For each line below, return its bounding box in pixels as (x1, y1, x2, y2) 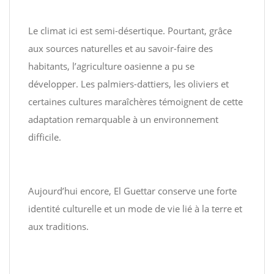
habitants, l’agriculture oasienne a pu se (28, 60, 194, 72)
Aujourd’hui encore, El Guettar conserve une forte (28, 185, 237, 197)
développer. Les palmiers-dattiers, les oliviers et (28, 78, 229, 90)
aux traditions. (28, 220, 89, 232)
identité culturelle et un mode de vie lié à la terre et (28, 202, 242, 215)
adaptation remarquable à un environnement (28, 113, 218, 125)
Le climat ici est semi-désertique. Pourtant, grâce (28, 24, 232, 37)
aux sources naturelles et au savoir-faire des (28, 42, 213, 54)
